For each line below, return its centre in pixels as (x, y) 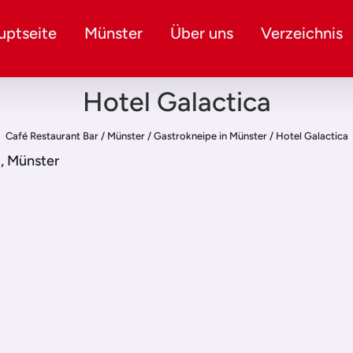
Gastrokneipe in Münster (210, 136)
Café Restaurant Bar (52, 136)
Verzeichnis (301, 33)
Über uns (201, 33)
